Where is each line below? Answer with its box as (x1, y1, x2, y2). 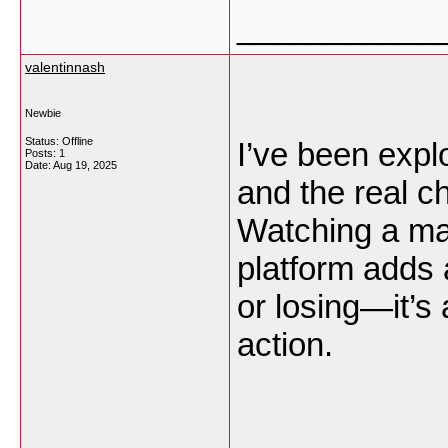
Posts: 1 (25, 147, 65, 159)
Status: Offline (25, 135, 93, 147)
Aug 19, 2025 (53, 159, 117, 171)
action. (237, 326, 333, 363)
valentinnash (25, 59, 105, 75)
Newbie (25, 107, 61, 119)
